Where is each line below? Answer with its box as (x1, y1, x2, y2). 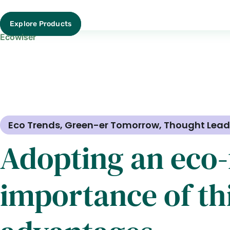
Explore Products (10, 20, 72, 28)
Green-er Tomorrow (65, 119, 159, 131)
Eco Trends (8, 119, 60, 131)
